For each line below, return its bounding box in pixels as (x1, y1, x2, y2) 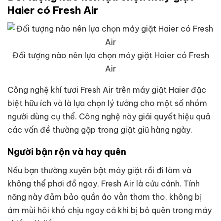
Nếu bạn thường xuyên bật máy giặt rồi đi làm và (7, 165, 191, 175)
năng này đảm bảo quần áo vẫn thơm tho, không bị (7, 191, 202, 202)
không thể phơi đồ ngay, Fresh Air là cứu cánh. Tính (7, 178, 200, 188)
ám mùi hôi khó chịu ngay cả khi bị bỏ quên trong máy (7, 205, 212, 215)
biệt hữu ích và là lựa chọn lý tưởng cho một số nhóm (7, 98, 207, 108)
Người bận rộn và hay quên (7, 146, 126, 157)
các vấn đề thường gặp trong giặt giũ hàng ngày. (7, 124, 192, 135)
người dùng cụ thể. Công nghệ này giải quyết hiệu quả (7, 111, 210, 121)
